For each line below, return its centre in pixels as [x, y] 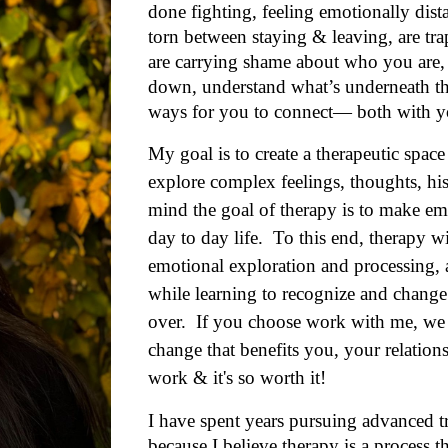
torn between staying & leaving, [273, 36]
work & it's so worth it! [242, 377]
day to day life [203, 237]
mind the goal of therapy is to [261, 209]
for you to [231, 111]
